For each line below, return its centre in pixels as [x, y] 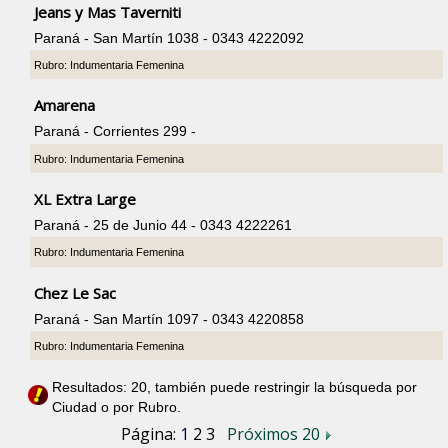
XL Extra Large [85, 199]
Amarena [65, 105]
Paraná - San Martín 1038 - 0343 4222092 [169, 37]
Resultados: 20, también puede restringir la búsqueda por [235, 386]
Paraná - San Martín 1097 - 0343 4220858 [169, 319]
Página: [150, 434]
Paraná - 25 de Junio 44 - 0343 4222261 [163, 225]
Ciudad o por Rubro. [117, 406]
